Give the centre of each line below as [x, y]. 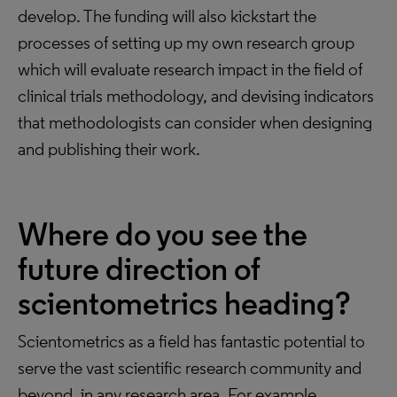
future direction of [139, 269]
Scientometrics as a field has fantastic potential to [191, 341]
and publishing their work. [109, 149]
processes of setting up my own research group [186, 43]
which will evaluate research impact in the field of [190, 69]
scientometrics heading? [184, 304]
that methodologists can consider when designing [195, 122]
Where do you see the [163, 234]
